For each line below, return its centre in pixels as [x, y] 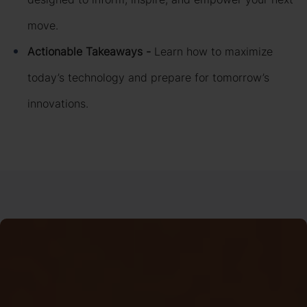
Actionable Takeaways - [91, 52]
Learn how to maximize [213, 52]
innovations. [58, 104]
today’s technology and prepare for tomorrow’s [148, 78]
